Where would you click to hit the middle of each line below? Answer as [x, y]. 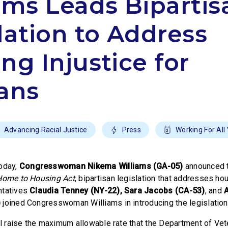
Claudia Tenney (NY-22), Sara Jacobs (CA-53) [117, 191]
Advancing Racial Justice [46, 130]
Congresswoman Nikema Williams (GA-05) [102, 166]
